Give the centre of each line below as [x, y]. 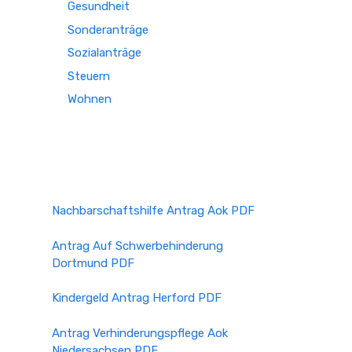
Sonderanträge [108, 29]
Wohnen [90, 99]
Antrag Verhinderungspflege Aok [140, 333]
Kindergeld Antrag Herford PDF [137, 298]
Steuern [89, 76]
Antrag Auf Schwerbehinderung [137, 246]
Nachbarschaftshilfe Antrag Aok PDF [153, 211]
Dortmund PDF [93, 263]
